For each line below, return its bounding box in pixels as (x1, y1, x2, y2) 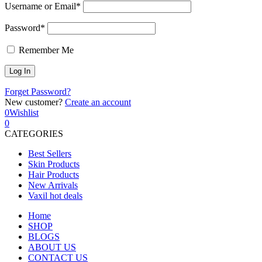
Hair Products (28, 170, 79, 180)
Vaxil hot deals (28, 191, 82, 201)
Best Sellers (28, 149, 71, 158)
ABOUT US (28, 242, 76, 252)
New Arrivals (28, 180, 78, 190)
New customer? (5, 97, 63, 107)
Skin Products (28, 159, 80, 169)
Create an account (65, 97, 131, 107)
